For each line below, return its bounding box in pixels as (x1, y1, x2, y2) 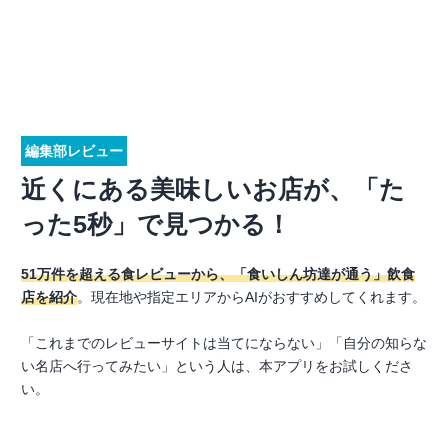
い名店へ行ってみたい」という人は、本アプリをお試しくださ (21, 358, 413, 374)
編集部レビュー (25, 143, 123, 159)
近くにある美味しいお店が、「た (21, 175, 405, 203)
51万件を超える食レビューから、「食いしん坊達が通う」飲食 (21, 266, 415, 282)
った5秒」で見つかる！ (21, 210, 291, 238)
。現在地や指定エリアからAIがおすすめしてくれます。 (77, 289, 426, 305)
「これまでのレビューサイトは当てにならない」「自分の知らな (21, 335, 427, 351)
